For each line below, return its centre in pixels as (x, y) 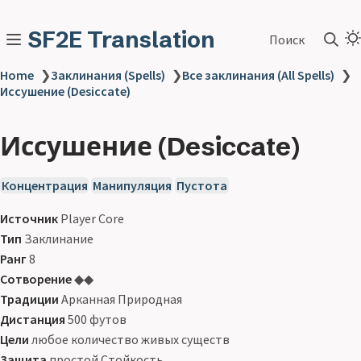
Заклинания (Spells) (108, 75)
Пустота (201, 185)
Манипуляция (132, 185)
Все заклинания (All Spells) (258, 75)
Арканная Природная (120, 299)
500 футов (96, 319)
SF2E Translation (121, 39)
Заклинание (58, 239)
